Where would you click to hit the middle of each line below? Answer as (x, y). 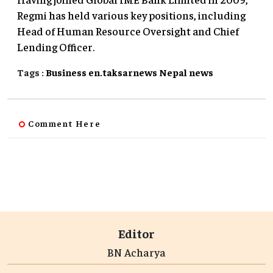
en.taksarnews (123, 72)
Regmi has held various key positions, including (131, 15)
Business (66, 72)
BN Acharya (136, 252)
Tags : (30, 72)
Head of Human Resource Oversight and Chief (128, 30)
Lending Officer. (56, 46)
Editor (136, 233)
